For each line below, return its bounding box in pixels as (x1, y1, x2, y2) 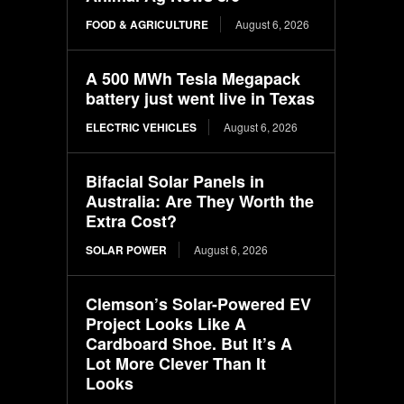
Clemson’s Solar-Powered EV (86, 291, 312, 316)
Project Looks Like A (86, 311, 247, 335)
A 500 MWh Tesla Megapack (86, 66, 301, 90)
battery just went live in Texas (86, 86, 316, 110)
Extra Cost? (86, 208, 178, 233)
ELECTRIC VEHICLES (86, 118, 197, 135)
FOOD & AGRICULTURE (86, 15, 209, 32)
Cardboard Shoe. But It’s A (86, 331, 293, 355)
